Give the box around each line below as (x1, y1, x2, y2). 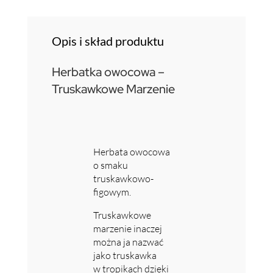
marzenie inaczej (93, 222, 162, 235)
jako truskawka (93, 249, 157, 261)
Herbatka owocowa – (51, 63, 165, 80)
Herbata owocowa (93, 145, 170, 158)
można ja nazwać (93, 235, 163, 248)
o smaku (93, 158, 128, 171)
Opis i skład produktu (51, 33, 164, 48)
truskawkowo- (93, 172, 154, 185)
